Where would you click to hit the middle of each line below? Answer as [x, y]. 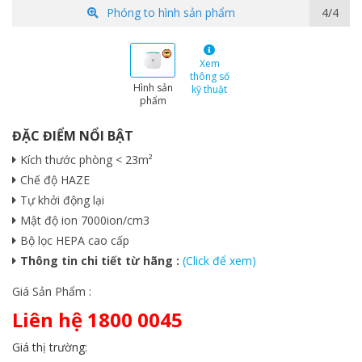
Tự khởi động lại [62, 200]
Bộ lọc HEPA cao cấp [75, 240]
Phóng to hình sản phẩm [170, 12]
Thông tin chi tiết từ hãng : [100, 260]
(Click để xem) [219, 260]
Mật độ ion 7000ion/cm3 [85, 220]
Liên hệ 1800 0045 [97, 319]
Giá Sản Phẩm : [52, 291]
